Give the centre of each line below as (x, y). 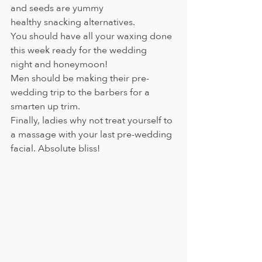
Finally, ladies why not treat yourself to (93, 121)
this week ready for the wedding (80, 51)
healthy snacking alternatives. (73, 23)
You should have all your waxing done (92, 37)
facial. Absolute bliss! (55, 149)
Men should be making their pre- (80, 79)
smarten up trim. (45, 107)
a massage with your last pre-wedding (92, 135)
